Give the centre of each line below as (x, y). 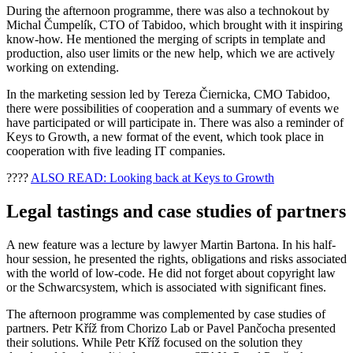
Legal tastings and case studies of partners (176, 211)
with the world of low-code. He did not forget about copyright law (171, 273)
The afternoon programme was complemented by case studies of (166, 314)
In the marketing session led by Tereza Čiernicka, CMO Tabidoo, (168, 94)
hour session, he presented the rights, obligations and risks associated (176, 258)
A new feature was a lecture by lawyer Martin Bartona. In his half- (171, 244)
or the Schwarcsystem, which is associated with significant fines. (166, 287)
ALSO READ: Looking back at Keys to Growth (152, 177)
